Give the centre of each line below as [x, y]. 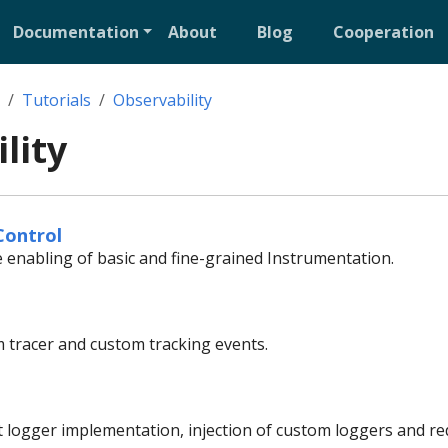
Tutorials [56, 100]
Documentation [75, 32]
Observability [162, 100]
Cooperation [384, 32]
